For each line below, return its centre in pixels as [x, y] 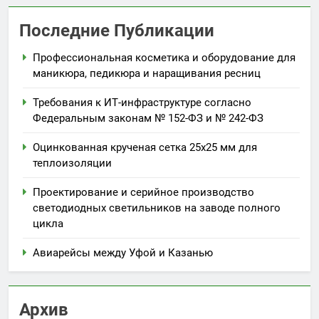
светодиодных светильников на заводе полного [157, 208]
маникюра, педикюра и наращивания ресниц [147, 73]
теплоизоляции [72, 163]
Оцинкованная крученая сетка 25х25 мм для [145, 147]
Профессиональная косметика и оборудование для [164, 57]
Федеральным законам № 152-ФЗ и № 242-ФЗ [148, 118]
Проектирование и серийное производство [143, 192]
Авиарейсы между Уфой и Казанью [123, 252]
